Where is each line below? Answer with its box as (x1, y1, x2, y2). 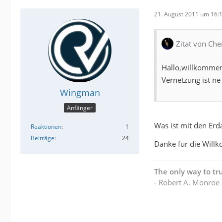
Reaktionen (31, 122, 61, 131)
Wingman (59, 87, 100, 99)
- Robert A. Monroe (154, 177, 220, 187)
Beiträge (31, 133, 55, 142)
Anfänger (67, 103, 93, 112)
